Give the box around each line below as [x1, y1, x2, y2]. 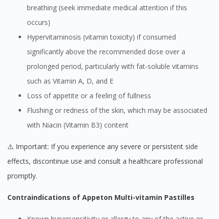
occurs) [27, 18, 50, 27]
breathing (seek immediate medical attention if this [27, 3, 187, 13]
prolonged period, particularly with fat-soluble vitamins [27, 62, 198, 71]
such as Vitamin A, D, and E [27, 76, 113, 86]
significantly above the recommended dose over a [27, 47, 185, 57]
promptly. [7, 171, 37, 181]
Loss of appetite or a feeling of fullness [31, 91, 151, 101]
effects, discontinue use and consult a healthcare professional [7, 156, 203, 166]
